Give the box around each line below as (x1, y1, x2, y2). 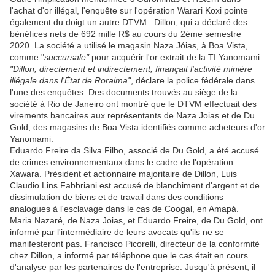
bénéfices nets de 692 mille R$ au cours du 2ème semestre (10, 29, 241, 39)
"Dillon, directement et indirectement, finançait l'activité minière (10, 64, 252, 74)
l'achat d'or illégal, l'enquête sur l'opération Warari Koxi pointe (10, 6, 248, 16)
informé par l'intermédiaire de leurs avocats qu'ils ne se (10, 227, 224, 238)
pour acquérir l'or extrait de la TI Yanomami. (89, 52, 265, 63)
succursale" (44, 52, 89, 63)
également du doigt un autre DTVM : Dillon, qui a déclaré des (10, 17, 247, 28)
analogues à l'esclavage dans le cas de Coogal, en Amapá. (10, 204, 241, 214)
